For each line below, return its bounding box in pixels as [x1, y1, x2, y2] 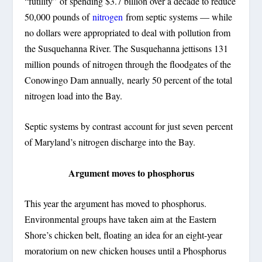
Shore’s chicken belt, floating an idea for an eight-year [25, 229, 223, 242]
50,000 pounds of [25, 10, 93, 23]
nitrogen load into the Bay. [25, 89, 123, 102]
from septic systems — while [123, 10, 233, 23]
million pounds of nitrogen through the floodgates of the [25, 57, 232, 70]
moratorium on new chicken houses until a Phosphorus [25, 244, 227, 257]
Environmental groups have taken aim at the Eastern [25, 213, 217, 226]
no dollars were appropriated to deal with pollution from [25, 26, 231, 39]
